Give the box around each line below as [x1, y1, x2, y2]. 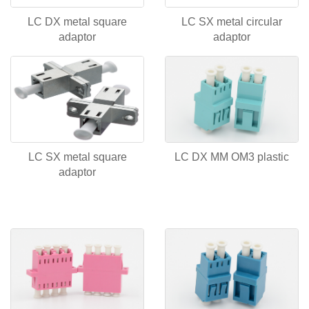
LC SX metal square [28, 150, 127, 163]
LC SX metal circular [181, 15, 282, 28]
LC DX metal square [28, 15, 127, 28]
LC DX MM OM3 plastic [175, 150, 289, 163]
